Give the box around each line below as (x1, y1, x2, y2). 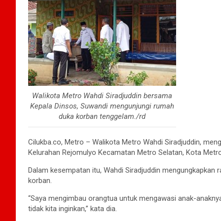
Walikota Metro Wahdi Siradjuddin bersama (32, 91, 172, 100)
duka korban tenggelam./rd (59, 111, 146, 121)
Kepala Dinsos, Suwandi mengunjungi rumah (30, 101, 174, 110)
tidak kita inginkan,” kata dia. (28, 204, 117, 213)
